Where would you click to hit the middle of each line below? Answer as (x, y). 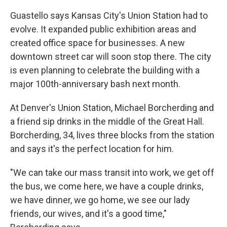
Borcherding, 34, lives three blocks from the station (112, 135)
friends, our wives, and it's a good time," (88, 213)
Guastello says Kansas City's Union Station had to (109, 15)
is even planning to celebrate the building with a (105, 70)
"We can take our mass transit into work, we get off (112, 172)
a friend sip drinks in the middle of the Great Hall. (107, 121)
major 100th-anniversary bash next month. (95, 84)
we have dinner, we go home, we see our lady (100, 200)
